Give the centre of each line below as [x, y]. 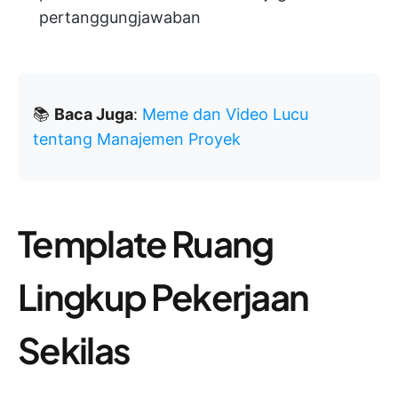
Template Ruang [146, 243]
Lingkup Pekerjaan [163, 296]
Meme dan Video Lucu [225, 114]
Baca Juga [94, 114]
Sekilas [74, 349]
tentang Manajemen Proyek [137, 139]
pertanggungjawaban [120, 17]
